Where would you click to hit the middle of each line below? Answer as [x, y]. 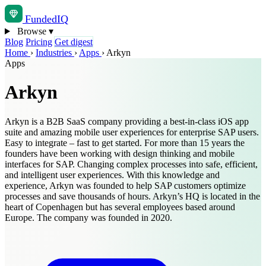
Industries [55, 53]
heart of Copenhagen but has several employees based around [120, 207]
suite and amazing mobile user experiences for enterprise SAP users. [132, 132]
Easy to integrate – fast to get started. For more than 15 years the [125, 142]
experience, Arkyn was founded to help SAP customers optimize [125, 185]
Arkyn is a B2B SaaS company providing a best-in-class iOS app [127, 121]
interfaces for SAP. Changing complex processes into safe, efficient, [131, 164]
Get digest [74, 42]
